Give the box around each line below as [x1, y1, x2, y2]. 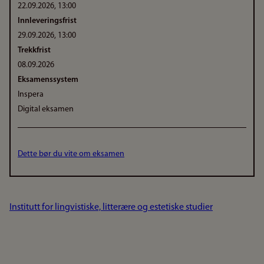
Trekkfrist [18, 46, 51, 55]
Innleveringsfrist [18, 16, 77, 25]
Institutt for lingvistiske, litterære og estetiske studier [9, 203, 213, 212]
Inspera [18, 90, 44, 99]
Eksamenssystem [18, 75, 78, 84]
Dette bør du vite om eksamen [18, 150, 124, 159]
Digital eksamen [18, 105, 74, 114]
